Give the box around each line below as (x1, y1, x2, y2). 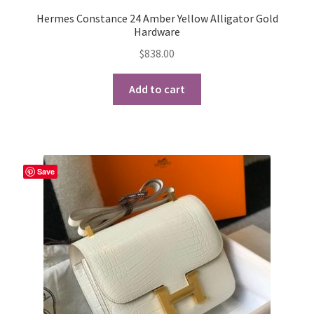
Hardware (134, 25, 180, 39)
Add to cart (129, 81, 185, 96)
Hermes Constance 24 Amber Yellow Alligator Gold (36, 11, 278, 26)
